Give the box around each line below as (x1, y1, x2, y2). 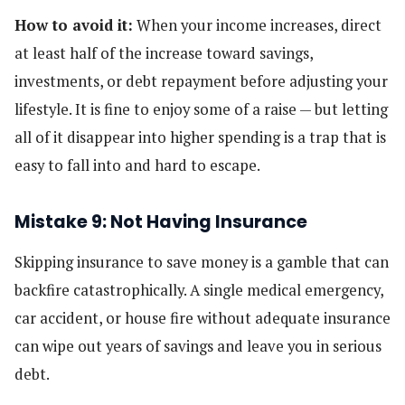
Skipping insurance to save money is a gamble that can (14, 252, 389, 273)
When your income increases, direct (133, 15, 381, 36)
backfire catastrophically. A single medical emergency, (14, 280, 383, 301)
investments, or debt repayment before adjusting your (14, 71, 388, 92)
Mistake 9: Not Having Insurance (14, 210, 307, 235)
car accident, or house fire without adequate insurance (14, 308, 391, 329)
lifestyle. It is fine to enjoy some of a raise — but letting (14, 99, 388, 120)
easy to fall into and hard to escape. (14, 155, 260, 176)
